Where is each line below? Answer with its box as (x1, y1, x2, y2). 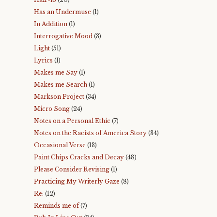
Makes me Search (34, 81, 87, 88)
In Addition (34, 20, 67, 28)
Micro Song (34, 105, 70, 112)
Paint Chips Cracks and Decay (34, 154, 124, 161)
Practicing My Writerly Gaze (34, 178, 120, 185)
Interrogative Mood (34, 32, 93, 40)
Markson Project (34, 93, 84, 100)
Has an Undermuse (34, 8, 91, 15)
